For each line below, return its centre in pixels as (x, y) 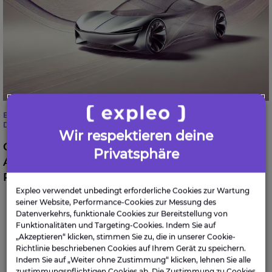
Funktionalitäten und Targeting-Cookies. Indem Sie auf (116, 225)
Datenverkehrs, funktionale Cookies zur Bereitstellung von (122, 214)
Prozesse (28, 177)
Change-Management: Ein (76, 147)
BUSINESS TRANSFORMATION (74, 115)
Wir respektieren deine (136, 136)
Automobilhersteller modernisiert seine (114, 162)
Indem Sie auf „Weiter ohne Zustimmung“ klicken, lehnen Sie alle (134, 260)
